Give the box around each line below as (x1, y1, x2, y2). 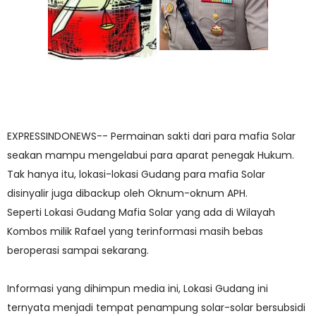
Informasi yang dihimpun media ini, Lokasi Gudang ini (7, 281, 268, 296)
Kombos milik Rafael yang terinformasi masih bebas (7, 224, 263, 238)
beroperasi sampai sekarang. (7, 243, 149, 257)
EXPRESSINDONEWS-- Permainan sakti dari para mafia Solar (7, 129, 296, 143)
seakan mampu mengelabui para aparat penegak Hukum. (7, 148, 294, 162)
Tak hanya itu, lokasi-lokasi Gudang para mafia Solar (7, 167, 265, 181)
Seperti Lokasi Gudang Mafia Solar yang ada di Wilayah (7, 205, 275, 219)
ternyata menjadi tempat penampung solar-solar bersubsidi (7, 300, 305, 315)
